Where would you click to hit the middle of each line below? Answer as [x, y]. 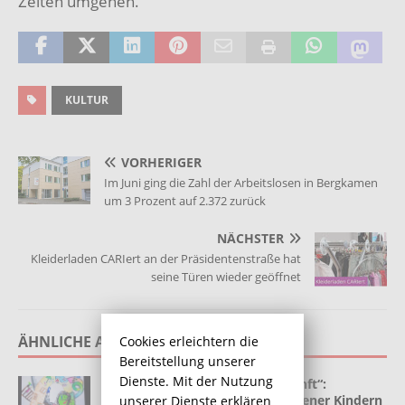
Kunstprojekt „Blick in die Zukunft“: [215, 383]
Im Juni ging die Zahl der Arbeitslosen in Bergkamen [241, 182]
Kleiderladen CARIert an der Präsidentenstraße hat [166, 258]
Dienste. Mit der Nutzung [196, 381]
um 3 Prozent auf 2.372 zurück [185, 200]
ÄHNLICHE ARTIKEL [86, 341]
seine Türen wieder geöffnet [226, 276]
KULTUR [87, 99]
